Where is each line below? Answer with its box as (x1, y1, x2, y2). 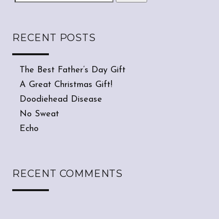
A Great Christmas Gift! (20, 80, 112, 90)
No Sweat (20, 109, 59, 119)
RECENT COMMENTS (12, 168, 123, 180)
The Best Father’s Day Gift (20, 66, 126, 75)
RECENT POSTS (12, 32, 96, 44)
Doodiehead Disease (20, 95, 102, 105)
